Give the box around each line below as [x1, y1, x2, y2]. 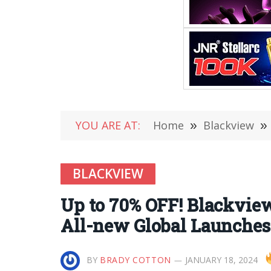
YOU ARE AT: [76, 118, 140, 132]
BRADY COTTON [100, 254, 171, 266]
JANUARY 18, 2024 [184, 254, 258, 266]
